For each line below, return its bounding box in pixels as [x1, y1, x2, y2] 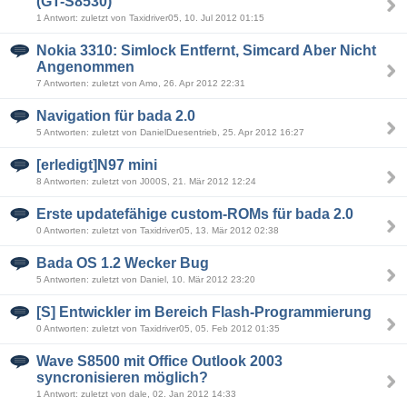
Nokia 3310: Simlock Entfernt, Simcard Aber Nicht [36, 43, 376, 58]
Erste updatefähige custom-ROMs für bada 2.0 [36, 206, 353, 222]
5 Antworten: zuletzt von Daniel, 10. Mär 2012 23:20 [36, 274, 255, 284]
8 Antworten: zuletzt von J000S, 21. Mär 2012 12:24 [36, 176, 256, 186]
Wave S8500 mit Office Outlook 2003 [36, 353, 283, 369]
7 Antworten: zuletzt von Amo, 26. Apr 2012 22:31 [36, 78, 245, 88]
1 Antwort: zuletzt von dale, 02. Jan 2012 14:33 [36, 389, 236, 399]
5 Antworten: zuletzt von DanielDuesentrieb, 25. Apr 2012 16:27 [36, 127, 304, 137]
